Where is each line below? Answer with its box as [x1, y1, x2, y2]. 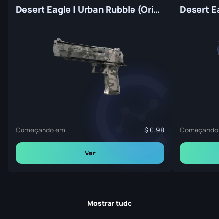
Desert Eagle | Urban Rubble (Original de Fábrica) [153, 3, 160, 16]
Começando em [16, 125, 65, 135]
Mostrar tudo [87, 198, 132, 208]
